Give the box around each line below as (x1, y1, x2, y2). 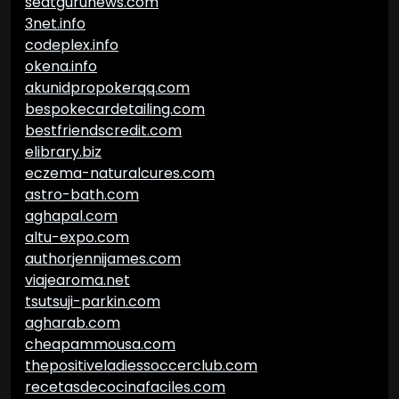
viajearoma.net (25, 270, 130, 290)
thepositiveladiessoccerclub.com (25, 355, 257, 376)
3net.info (25, 13, 85, 34)
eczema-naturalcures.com (25, 163, 215, 183)
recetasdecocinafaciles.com (25, 377, 225, 397)
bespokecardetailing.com (25, 99, 205, 119)
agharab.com (25, 313, 120, 333)
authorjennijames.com (25, 248, 181, 269)
